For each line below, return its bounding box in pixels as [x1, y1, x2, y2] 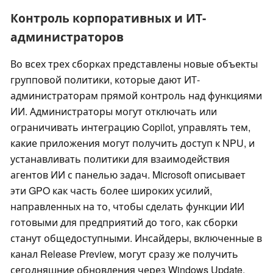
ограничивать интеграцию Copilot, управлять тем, [10, 120, 250, 135]
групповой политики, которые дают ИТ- [10, 73, 200, 87]
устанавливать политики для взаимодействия [10, 152, 230, 166]
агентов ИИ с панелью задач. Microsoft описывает [10, 168, 246, 182]
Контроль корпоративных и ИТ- [10, 9, 206, 27]
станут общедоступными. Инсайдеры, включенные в [10, 231, 262, 246]
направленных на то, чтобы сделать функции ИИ [10, 199, 244, 214]
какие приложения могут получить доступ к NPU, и [10, 136, 255, 151]
